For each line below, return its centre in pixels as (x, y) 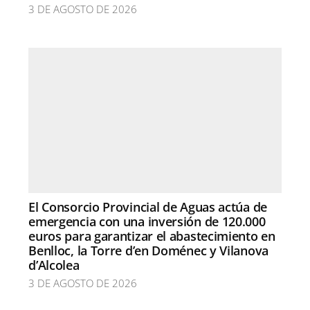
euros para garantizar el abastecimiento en (152, 236)
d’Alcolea (54, 265)
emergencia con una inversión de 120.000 (147, 221)
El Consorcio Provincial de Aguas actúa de (148, 207)
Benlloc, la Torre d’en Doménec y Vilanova (148, 250)
